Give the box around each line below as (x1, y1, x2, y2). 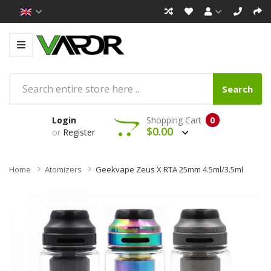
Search (222, 82, 253, 95)
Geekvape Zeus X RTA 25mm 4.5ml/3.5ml (96, 163, 243, 175)
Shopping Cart (146, 114, 201, 126)
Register (62, 126, 95, 138)
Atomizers (45, 163, 82, 175)
